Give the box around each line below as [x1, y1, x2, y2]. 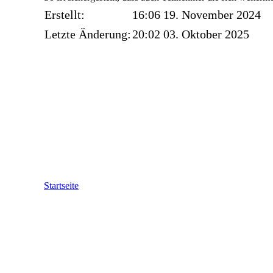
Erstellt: [44, 8, 85, 21]
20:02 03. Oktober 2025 [132, 27, 249, 41]
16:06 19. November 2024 [132, 8, 261, 21]
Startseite [44, 180, 79, 191]
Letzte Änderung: [44, 27, 131, 41]
